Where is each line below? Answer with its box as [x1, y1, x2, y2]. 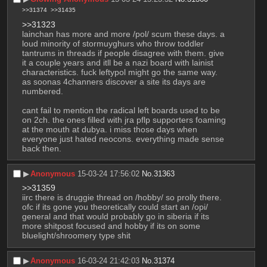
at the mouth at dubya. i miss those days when [21, 125, 197, 135]
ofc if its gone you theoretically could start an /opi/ [21, 202, 208, 212]
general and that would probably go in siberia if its [21, 212, 209, 222]
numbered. [21, 86, 66, 97]
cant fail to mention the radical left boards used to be [21, 105, 220, 116]
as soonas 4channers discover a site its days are [21, 77, 206, 87]
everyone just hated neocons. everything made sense [21, 134, 224, 144]
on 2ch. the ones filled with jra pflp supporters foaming [21, 115, 226, 125]
